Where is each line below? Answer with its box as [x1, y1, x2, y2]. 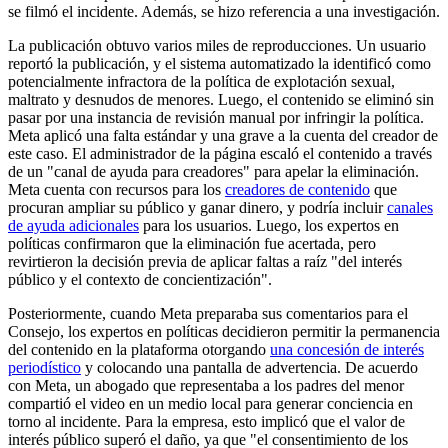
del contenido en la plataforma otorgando [8, 341, 270, 359]
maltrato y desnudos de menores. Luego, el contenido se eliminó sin [8, 91, 434, 109]
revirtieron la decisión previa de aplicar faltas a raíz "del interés [8, 253, 402, 271]
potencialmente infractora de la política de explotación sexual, [8, 73, 395, 91]
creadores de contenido [225, 181, 370, 199]
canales [387, 199, 433, 217]
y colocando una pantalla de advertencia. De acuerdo [81, 359, 418, 377]
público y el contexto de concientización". [8, 271, 272, 289]
